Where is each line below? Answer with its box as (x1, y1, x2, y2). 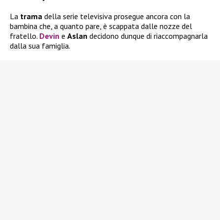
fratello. (10, 31, 39, 41)
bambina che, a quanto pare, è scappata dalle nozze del (10, 21, 192, 31)
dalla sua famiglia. (10, 41, 70, 51)
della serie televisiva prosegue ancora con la (42, 11, 190, 22)
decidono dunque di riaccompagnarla (87, 31, 208, 41)
